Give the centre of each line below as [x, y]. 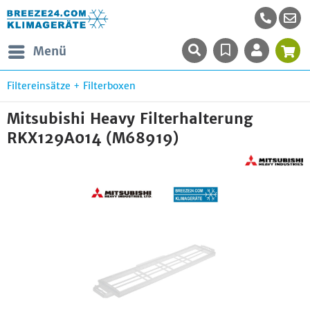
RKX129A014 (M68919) [93, 138]
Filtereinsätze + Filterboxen [71, 86]
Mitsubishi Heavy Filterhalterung [130, 119]
